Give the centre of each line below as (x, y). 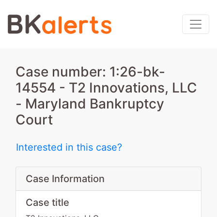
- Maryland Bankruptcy (90, 104)
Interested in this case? (69, 147)
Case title (47, 202)
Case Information (65, 179)
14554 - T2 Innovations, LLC (106, 88)
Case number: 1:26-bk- (90, 72)
